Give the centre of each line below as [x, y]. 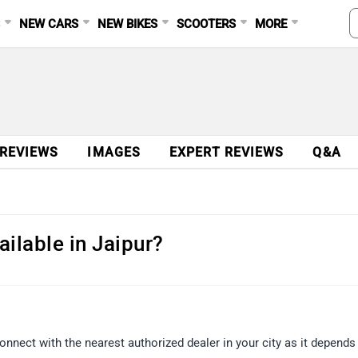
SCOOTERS [207, 24]
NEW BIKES [128, 24]
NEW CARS [49, 24]
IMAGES [114, 152]
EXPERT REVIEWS [227, 152]
